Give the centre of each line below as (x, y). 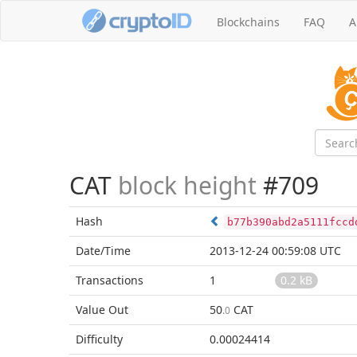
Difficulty (99, 339)
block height (187, 185)
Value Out (102, 310)
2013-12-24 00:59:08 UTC (275, 251)
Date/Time (103, 251)
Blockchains (248, 22)
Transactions (110, 280)
